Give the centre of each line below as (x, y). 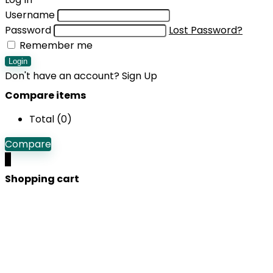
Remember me (55, 45)
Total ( (45, 119)
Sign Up (140, 76)
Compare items (45, 95)
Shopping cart (42, 179)
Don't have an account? (63, 76)
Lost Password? (206, 30)
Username (30, 15)
